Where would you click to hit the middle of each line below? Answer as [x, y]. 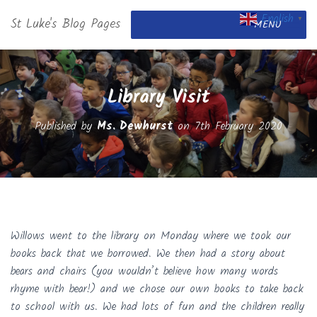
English [277, 19]
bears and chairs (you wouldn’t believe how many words [144, 271]
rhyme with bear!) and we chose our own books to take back [157, 289]
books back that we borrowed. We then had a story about [148, 254]
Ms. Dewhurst [135, 126]
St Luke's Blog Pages [65, 24]
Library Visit [158, 98]
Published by [66, 126]
